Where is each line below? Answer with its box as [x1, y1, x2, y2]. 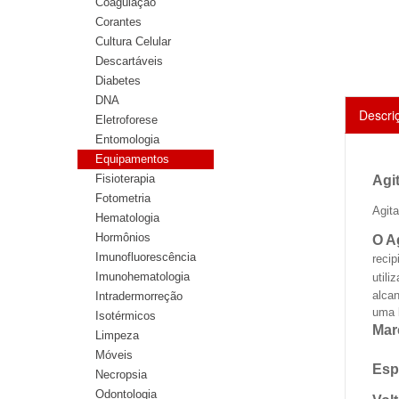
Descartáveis [95, 54, 163, 68]
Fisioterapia [95, 172, 155, 185]
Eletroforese [95, 113, 158, 126]
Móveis [95, 348, 133, 362]
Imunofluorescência [95, 250, 196, 264]
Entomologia [95, 133, 159, 146]
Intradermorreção [95, 289, 183, 303]
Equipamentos [95, 152, 169, 166]
